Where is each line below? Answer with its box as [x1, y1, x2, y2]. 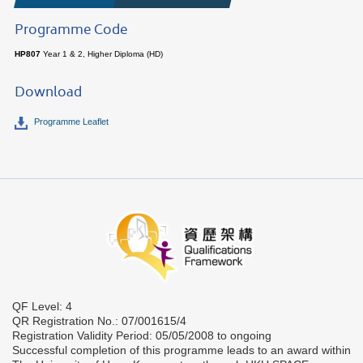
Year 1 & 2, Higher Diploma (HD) [41, 49, 163, 58]
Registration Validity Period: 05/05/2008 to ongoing [12, 329, 271, 343]
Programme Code [15, 21, 127, 42]
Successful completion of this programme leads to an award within [12, 344, 351, 357]
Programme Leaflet [34, 117, 109, 126]
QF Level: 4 [12, 300, 72, 314]
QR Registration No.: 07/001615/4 [12, 314, 186, 328]
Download [15, 83, 82, 105]
